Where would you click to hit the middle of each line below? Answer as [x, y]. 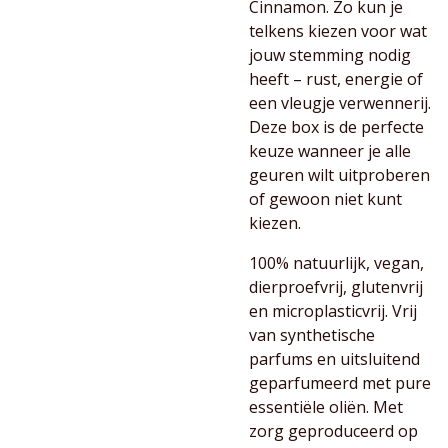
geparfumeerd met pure [340, 383]
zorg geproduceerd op [333, 431]
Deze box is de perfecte [336, 127]
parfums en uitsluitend [334, 359]
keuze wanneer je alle [330, 151]
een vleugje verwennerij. [340, 103]
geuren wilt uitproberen [339, 175]
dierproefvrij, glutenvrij [336, 287]
